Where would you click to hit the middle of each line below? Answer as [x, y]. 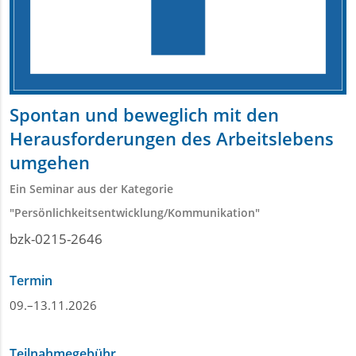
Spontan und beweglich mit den [144, 114]
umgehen [50, 162]
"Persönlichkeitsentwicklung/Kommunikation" [135, 213]
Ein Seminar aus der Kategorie [91, 189]
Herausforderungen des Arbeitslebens [172, 138]
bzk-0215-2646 [56, 239]
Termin [31, 281]
